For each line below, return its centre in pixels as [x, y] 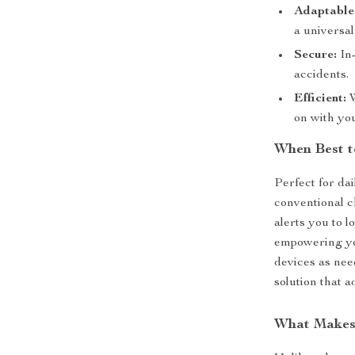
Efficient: [321, 99]
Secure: [316, 55]
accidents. [322, 75]
